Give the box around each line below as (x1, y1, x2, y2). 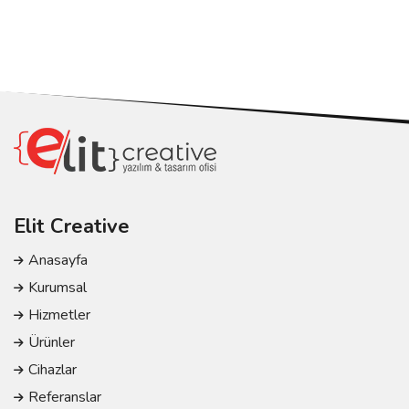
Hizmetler (28, 305, 90, 325)
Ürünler (28, 332, 75, 352)
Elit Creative (14, 213, 130, 240)
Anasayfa (28, 250, 88, 270)
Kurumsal (28, 278, 87, 298)
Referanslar (28, 387, 101, 407)
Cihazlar (28, 360, 77, 380)
